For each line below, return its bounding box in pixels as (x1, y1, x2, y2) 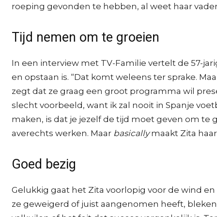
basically (113, 128, 149, 138)
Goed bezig (12, 156, 76, 172)
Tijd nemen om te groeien (12, 30, 159, 45)
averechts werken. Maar (12, 128, 113, 138)
